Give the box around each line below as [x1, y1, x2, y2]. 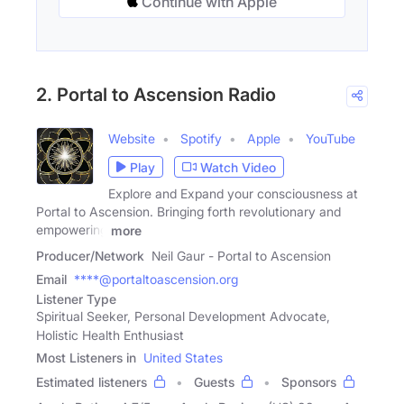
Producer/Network [36, 247, 144, 263]
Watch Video [200, 159, 276, 175]
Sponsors [281, 373, 336, 390]
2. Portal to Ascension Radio [36, 84, 276, 106]
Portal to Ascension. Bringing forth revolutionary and [36, 204, 341, 220]
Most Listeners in [36, 349, 136, 365]
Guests [194, 373, 234, 390]
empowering [36, 222, 107, 238]
